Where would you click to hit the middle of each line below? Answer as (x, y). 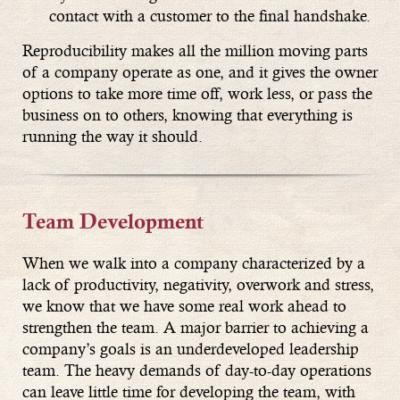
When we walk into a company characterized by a (194, 263)
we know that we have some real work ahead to (184, 306)
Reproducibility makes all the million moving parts (195, 51)
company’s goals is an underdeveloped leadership (191, 349)
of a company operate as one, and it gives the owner (200, 72)
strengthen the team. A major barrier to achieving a (196, 328)
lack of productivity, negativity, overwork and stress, (198, 285)
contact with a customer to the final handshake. (210, 16)
